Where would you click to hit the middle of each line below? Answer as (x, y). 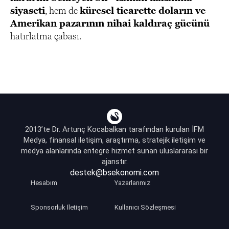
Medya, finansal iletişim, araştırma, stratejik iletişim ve (114, 140)
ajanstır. (114, 162)
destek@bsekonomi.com (114, 173)
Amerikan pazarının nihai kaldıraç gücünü (110, 24)
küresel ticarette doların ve (143, 11)
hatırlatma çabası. (46, 36)
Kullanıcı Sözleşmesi (145, 208)
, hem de (62, 11)
